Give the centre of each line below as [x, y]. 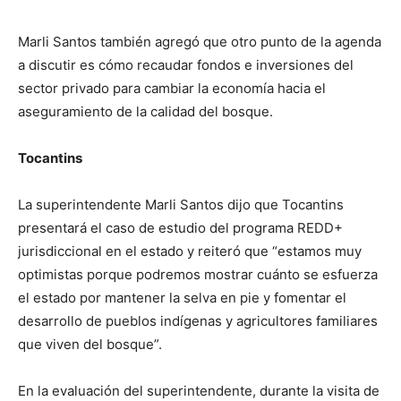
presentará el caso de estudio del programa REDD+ [180, 228]
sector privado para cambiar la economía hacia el [172, 89]
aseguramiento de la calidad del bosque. [145, 112]
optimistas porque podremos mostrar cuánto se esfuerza [198, 275]
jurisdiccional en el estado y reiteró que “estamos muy [190, 252]
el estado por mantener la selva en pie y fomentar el [182, 298]
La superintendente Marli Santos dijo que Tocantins [181, 205]
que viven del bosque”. [90, 345]
